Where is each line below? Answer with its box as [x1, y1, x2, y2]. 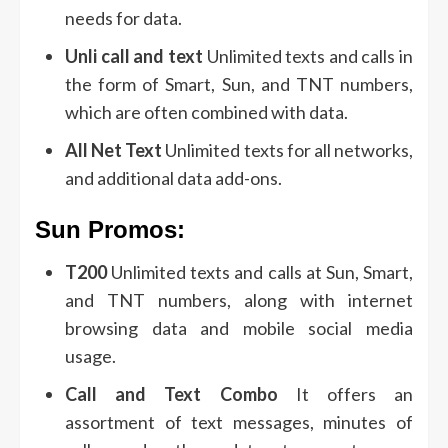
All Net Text [65, 139, 163, 162]
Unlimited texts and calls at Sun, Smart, [107, 261, 413, 284]
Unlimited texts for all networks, [162, 139, 414, 162]
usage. [65, 345, 116, 368]
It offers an [277, 383, 413, 406]
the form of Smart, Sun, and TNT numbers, [65, 73, 413, 96]
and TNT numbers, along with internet [65, 289, 413, 312]
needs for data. [65, 7, 182, 30]
